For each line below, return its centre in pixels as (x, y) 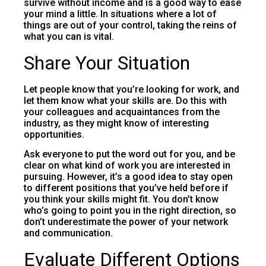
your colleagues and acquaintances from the (122, 112)
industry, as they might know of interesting (116, 123)
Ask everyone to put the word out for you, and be (129, 154)
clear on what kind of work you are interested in (127, 166)
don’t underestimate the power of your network (126, 222)
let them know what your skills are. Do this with (125, 100)
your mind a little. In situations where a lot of (120, 14)
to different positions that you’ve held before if (126, 188)
